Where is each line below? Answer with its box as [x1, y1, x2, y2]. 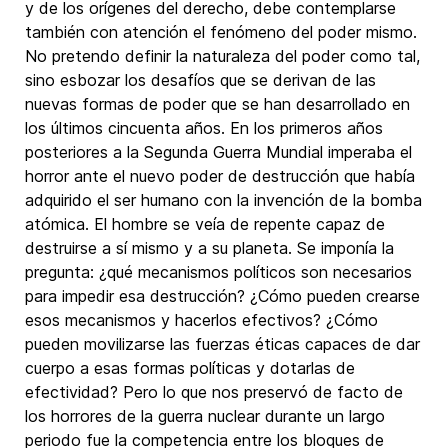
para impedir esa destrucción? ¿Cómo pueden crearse [25, 286, 420, 306]
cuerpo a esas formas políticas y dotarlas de [25, 358, 355, 378]
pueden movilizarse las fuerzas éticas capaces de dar [25, 334, 420, 354]
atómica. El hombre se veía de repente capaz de [25, 214, 385, 234]
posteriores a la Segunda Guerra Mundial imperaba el [25, 142, 412, 162]
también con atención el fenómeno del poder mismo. [25, 22, 417, 42]
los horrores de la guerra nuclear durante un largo [25, 406, 385, 426]
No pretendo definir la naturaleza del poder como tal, [25, 46, 420, 66]
